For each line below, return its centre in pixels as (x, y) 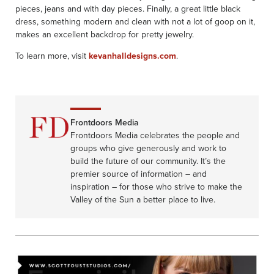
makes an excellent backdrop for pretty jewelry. (105, 34)
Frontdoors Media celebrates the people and (155, 135)
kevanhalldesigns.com (132, 55)
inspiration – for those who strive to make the (156, 186)
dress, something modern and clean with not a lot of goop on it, (135, 21)
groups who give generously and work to (148, 148)
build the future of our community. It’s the (148, 161)
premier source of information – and (139, 173)
